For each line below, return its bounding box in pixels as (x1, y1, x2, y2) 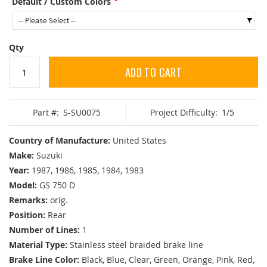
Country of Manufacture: (9, 135, 110, 147)
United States (113, 135, 166, 147)
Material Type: (9, 239, 67, 251)
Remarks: (9, 194, 48, 206)
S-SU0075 (63, 107, 101, 119)
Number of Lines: (9, 224, 80, 236)
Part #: (33, 107, 60, 119)
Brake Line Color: (9, 254, 79, 266)
